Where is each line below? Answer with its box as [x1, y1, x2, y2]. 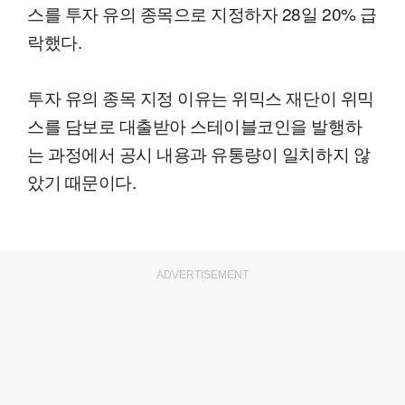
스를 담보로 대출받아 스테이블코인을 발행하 [27, 113, 363, 138]
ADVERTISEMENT [156, 268, 249, 282]
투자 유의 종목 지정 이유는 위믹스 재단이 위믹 [27, 85, 374, 110]
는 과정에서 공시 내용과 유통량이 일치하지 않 [27, 141, 371, 166]
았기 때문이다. [27, 169, 137, 194]
